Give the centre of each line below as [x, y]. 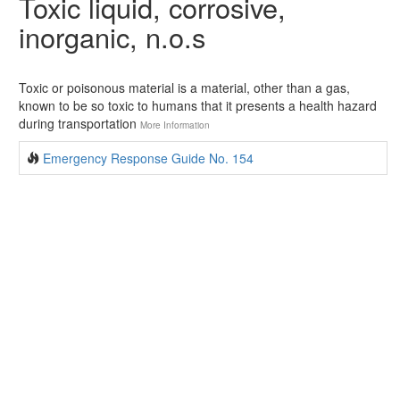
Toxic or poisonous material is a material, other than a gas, [184, 88]
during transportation [79, 124]
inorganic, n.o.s [112, 37]
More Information [175, 125]
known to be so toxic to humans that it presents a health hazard [198, 106]
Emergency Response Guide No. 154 [148, 158]
